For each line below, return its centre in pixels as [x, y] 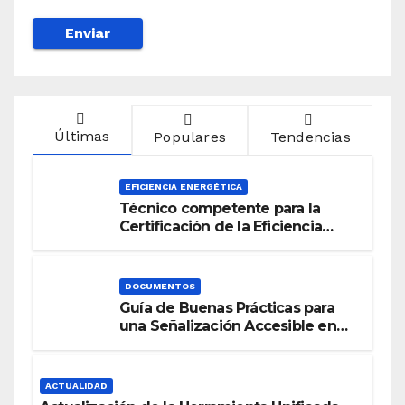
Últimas [82, 136]
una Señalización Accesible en [228, 326]
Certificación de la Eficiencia [221, 227]
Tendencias [310, 137]
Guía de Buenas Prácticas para [227, 308]
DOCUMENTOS [160, 287]
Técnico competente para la [220, 209]
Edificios [150, 344]
